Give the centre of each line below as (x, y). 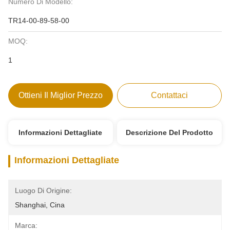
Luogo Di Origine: (43, 190)
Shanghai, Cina (40, 205)
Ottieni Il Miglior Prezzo (60, 95)
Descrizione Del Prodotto (170, 132)
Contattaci (170, 95)
